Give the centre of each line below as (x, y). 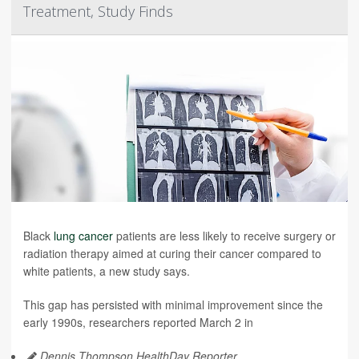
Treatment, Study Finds (98, 11)
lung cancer (83, 236)
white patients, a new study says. (107, 271)
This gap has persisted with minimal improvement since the (173, 305)
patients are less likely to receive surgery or (224, 236)
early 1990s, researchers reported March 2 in (138, 322)
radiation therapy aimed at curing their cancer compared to (172, 253)
